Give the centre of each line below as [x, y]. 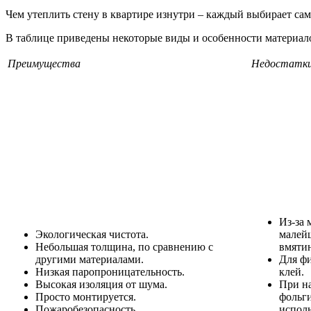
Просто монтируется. [86, 296]
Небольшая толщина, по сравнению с [124, 246]
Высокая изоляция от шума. [101, 284]
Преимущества [44, 63]
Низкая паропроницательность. [110, 271]
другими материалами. [90, 259]
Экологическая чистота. [92, 234]
